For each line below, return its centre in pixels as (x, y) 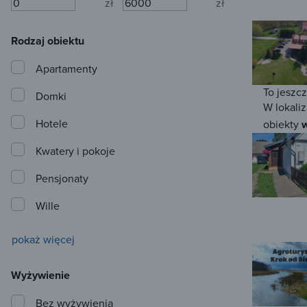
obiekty (282, 124)
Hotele (52, 124)
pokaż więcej (43, 240)
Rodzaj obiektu (48, 41)
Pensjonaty (62, 179)
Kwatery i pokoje (75, 151)
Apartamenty (66, 69)
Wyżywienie (40, 275)
